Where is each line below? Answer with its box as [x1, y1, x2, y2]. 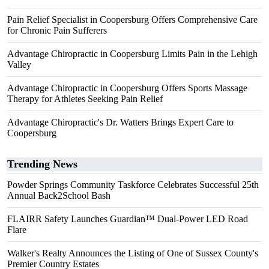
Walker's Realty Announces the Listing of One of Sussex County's [7, 248, 258, 258]
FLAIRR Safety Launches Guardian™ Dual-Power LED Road [7, 214, 248, 224]
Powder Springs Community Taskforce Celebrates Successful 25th [7, 180, 259, 190]
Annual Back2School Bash [7, 190, 110, 201]
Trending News [7, 158, 77, 170]
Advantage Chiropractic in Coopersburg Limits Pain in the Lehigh [7, 49, 258, 59]
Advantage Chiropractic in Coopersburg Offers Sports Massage [7, 83, 247, 93]
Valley [7, 59, 31, 70]
